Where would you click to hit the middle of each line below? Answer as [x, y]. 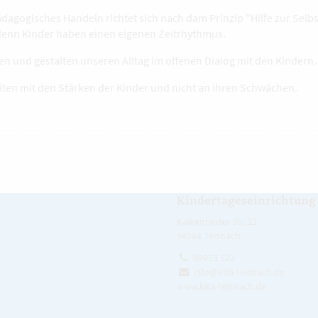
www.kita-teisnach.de [221, 286]
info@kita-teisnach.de [238, 272]
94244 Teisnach [208, 236]
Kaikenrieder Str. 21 [217, 221]
